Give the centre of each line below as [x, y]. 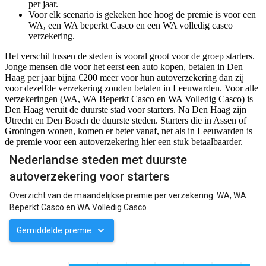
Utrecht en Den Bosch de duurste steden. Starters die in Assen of [126, 121]
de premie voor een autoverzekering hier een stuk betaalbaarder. [124, 142]
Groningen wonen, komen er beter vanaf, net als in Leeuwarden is [129, 131]
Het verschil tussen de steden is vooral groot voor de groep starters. [130, 56]
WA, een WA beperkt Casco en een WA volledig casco [131, 26]
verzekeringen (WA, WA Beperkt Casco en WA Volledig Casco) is [129, 99]
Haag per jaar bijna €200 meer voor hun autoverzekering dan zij [124, 78]
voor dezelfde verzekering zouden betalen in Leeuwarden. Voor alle [132, 88]
